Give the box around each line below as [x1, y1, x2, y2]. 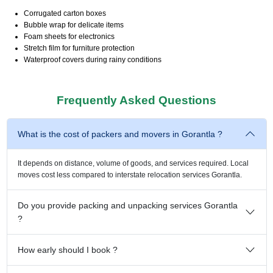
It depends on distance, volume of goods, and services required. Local [18, 158, 249, 168]
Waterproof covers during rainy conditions [23, 55, 161, 64]
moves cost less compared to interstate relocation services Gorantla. [18, 170, 242, 179]
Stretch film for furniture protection [23, 43, 135, 52]
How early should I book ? [18, 244, 118, 255]
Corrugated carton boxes [23, 9, 106, 18]
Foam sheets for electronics [23, 32, 115, 41]
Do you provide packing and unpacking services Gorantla [18, 200, 238, 210]
